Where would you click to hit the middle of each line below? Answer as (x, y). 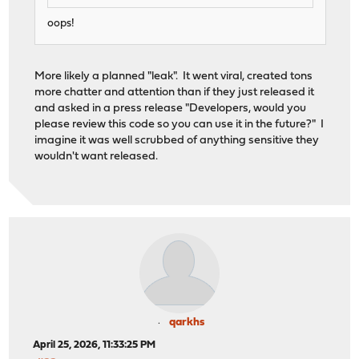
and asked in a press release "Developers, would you (171, 108)
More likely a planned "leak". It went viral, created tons (174, 76)
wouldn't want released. (97, 156)
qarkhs (187, 323)
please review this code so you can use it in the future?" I (179, 124)
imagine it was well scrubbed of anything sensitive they (177, 140)
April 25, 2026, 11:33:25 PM (95, 345)
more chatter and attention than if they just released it (175, 92)
